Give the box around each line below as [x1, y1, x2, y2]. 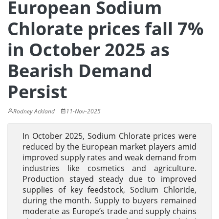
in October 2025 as [7, 38, 170, 62]
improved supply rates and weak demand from [22, 152, 197, 163]
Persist [7, 80, 67, 104]
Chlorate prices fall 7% [7, 17, 203, 41]
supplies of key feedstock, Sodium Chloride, [22, 184, 197, 195]
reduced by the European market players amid [22, 141, 197, 152]
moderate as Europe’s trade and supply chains [22, 206, 197, 217]
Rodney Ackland [13, 107, 55, 115]
